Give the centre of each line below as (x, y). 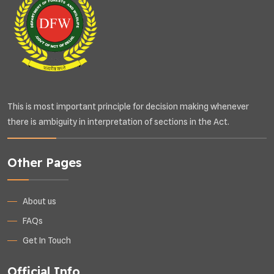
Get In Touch (47, 240)
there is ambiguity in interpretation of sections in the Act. (118, 121)
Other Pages (44, 162)
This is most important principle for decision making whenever (128, 106)
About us (39, 201)
